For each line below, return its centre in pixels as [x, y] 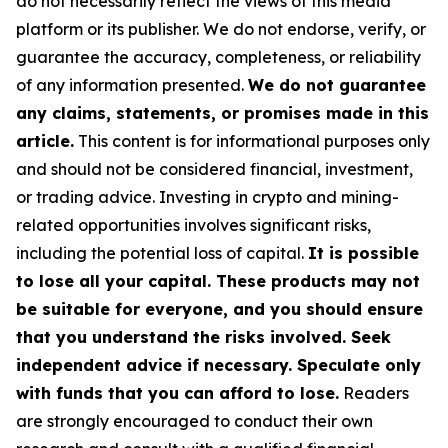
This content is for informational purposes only [254, 140]
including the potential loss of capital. [160, 252]
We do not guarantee [337, 84]
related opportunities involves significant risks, [193, 224]
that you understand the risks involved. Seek [203, 336]
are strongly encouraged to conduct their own [194, 420]
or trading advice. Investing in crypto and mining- [207, 196]
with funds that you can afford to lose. [177, 392]
